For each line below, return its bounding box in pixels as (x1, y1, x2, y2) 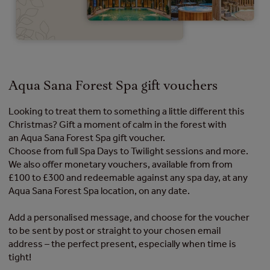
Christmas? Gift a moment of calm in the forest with (8, 118, 227, 130)
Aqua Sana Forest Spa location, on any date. (8, 184, 192, 196)
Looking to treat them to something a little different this (8, 105, 245, 117)
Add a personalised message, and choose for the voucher (8, 211, 250, 223)
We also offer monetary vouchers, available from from (8, 158, 233, 170)
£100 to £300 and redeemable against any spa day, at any (8, 171, 248, 183)
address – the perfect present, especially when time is (8, 237, 236, 250)
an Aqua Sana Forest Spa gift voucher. (8, 131, 165, 143)
